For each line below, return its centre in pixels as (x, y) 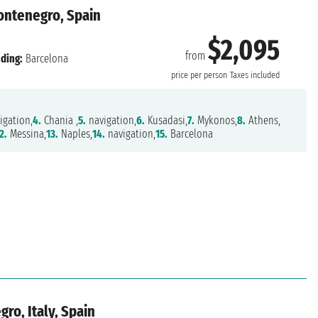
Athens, (263, 121)
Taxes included (254, 75)
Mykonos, (215, 121)
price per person (199, 75)
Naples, (75, 134)
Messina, (26, 134)
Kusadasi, (166, 121)
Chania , (59, 121)
